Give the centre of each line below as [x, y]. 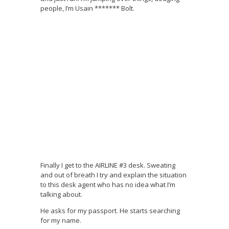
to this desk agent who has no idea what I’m [108, 185]
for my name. [61, 221]
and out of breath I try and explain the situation [113, 175]
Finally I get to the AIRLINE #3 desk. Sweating [108, 165]
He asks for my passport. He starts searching [110, 211]
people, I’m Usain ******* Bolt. [87, 8]
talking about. [61, 194]
